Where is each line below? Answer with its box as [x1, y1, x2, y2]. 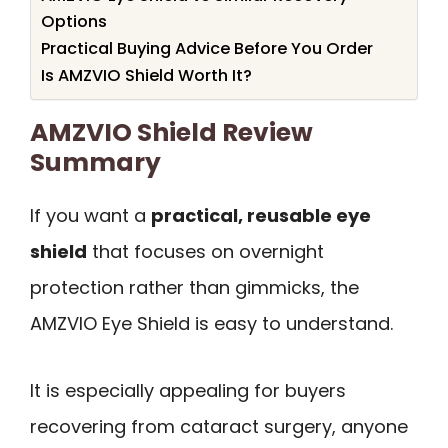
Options [41, 10, 107, 34]
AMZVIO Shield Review [30, 115, 313, 151]
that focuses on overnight [87, 239, 324, 265]
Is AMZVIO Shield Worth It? [41, 64, 252, 88]
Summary [30, 145, 161, 181]
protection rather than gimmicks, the [30, 275, 359, 301]
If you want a [30, 203, 151, 229]
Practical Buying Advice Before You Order [41, 37, 373, 61]
